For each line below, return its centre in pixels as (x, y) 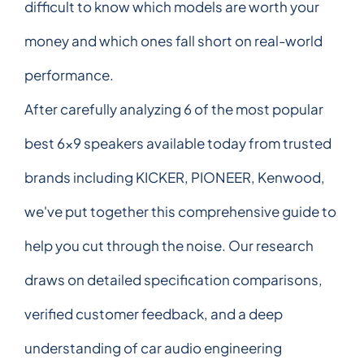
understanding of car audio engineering (153, 347)
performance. (69, 74)
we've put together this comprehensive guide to (180, 211)
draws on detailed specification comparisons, (173, 279)
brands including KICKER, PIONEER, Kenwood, (175, 177)
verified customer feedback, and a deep (154, 313)
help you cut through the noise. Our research (169, 245)
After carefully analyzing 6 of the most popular (174, 108)
